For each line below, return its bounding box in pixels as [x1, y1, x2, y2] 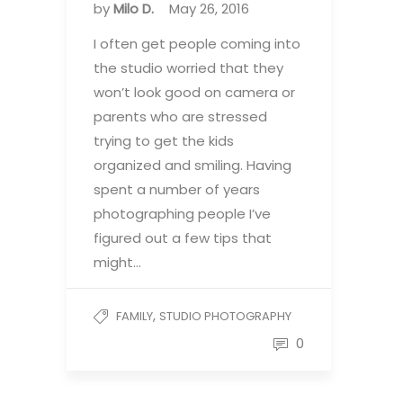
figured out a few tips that [94, 228, 272, 247]
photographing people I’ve [94, 204, 271, 223]
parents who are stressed [94, 107, 267, 126]
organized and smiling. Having [94, 156, 291, 175]
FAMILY [116, 308, 153, 325]
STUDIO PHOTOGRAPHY [159, 308, 291, 325]
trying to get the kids [94, 131, 234, 150]
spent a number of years [94, 180, 260, 199]
